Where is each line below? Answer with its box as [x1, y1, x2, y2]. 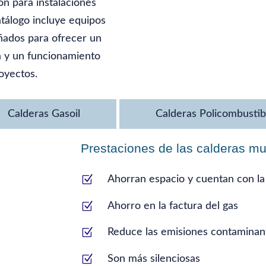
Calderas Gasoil [8, 109, 81, 120]
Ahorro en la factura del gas [107, 200, 239, 211]
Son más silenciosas [107, 254, 201, 265]
